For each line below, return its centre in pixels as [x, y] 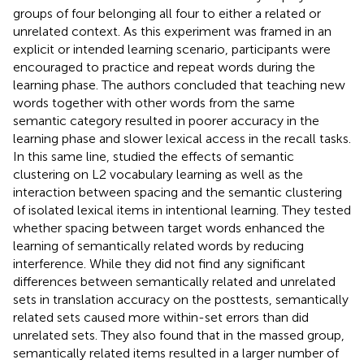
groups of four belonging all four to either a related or [167, 13]
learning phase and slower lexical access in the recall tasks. [182, 138]
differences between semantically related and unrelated [174, 281]
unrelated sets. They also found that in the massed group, [179, 335]
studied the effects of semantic [204, 156]
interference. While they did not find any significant [159, 263]
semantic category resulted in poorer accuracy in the [166, 120]
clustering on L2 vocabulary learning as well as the [158, 174]
